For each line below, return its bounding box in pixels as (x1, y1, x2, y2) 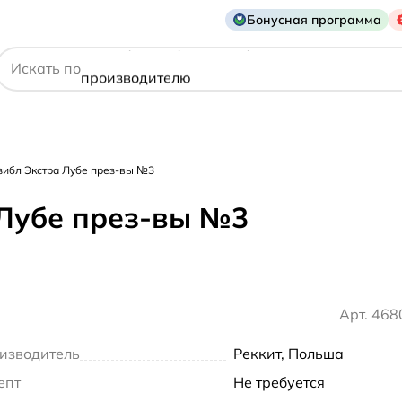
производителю (80, 59, 191, 78)
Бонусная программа (247, 12, 381, 28)
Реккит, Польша (233, 345, 344, 363)
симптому (80, 95, 148, 114)
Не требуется (233, 373, 325, 391)
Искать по (10, 58, 81, 77)
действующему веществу (80, 23, 255, 42)
